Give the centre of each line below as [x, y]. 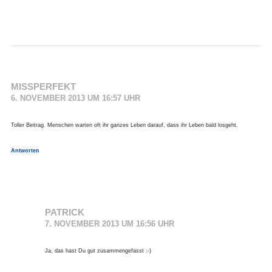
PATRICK [64, 212]
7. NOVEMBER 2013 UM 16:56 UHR [109, 224]
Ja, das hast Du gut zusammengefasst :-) [98, 251]
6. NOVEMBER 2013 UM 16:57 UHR [75, 98]
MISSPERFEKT [43, 87]
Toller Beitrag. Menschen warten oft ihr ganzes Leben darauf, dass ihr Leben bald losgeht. [124, 125]
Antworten [25, 151]
